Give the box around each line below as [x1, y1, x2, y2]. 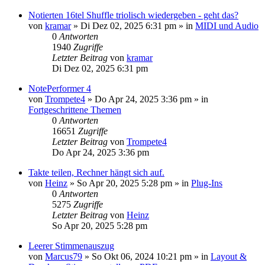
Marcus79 [45, 251, 82, 261]
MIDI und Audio [195, 20, 258, 31]
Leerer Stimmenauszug [28, 240, 114, 251]
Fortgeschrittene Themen [28, 104, 121, 115]
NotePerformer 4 [28, 83, 91, 93]
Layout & [211, 251, 247, 261]
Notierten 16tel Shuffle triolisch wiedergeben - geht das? [28, 9, 238, 20]
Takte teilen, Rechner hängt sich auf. [28, 167, 164, 177]
